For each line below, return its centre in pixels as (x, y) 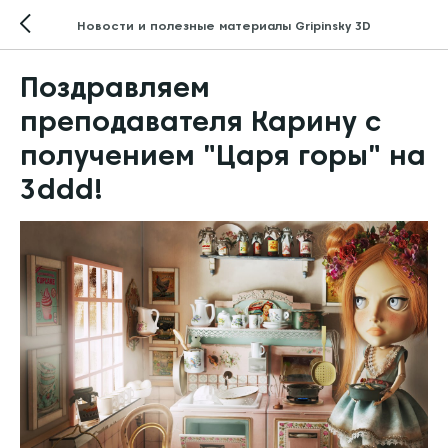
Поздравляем (115, 87)
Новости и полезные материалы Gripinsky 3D (224, 25)
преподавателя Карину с (201, 121)
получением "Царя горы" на (223, 155)
